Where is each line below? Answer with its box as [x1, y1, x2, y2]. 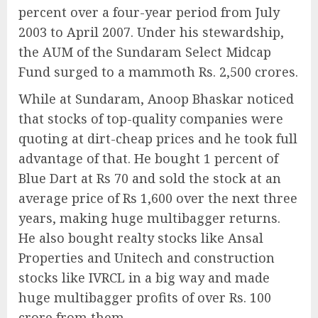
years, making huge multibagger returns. [18, 209, 280, 226]
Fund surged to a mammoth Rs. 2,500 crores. [18, 62, 298, 80]
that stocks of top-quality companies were [18, 109, 283, 127]
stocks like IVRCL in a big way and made [18, 268, 270, 286]
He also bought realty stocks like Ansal [18, 229, 263, 246]
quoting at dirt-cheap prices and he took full [18, 129, 297, 147]
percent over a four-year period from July [18, 3, 280, 21]
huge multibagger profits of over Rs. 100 [18, 288, 271, 306]
